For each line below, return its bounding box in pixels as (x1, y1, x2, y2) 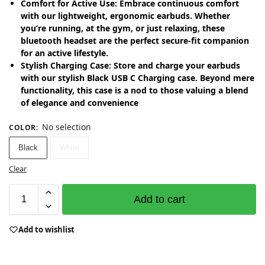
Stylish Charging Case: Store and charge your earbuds (21, 59, 240, 71)
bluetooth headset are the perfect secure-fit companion (21, 34, 249, 46)
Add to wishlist (18, 224, 75, 235)
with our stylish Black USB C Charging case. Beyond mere (21, 72, 254, 83)
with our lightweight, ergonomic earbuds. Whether (21, 9, 230, 21)
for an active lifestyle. (21, 47, 108, 59)
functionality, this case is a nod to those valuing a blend (21, 84, 248, 96)
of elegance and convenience (21, 96, 138, 108)
